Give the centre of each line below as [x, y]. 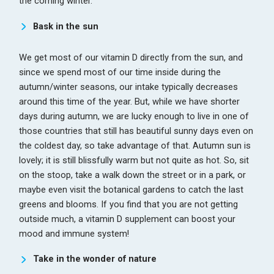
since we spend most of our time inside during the [120, 72]
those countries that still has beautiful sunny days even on [136, 131]
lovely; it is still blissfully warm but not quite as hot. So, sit [134, 160]
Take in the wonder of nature [94, 259]
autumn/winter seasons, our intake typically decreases [129, 87]
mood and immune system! [74, 233]
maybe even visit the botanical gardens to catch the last [131, 189]
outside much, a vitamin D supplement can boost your [128, 219]
